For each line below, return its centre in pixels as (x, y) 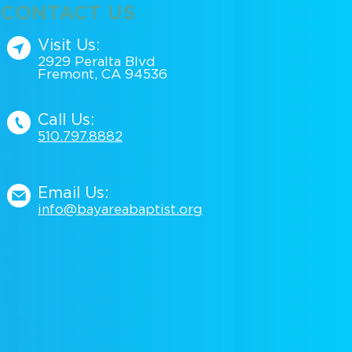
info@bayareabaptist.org (120, 210)
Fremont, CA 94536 (103, 75)
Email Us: (73, 193)
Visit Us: (69, 46)
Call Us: (66, 120)
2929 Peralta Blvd (97, 62)
